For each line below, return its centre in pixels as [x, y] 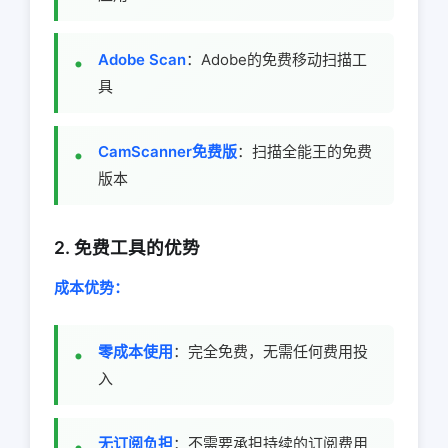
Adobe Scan [142, 60]
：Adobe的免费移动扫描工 [276, 60]
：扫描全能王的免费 [304, 152]
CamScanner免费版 [167, 152]
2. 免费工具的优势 [127, 248]
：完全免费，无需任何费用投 [270, 352]
